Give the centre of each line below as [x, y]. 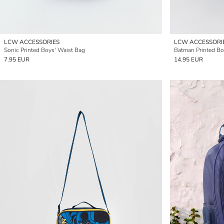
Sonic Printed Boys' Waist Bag [44, 50]
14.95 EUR [188, 59]
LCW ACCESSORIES [32, 42]
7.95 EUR [17, 59]
